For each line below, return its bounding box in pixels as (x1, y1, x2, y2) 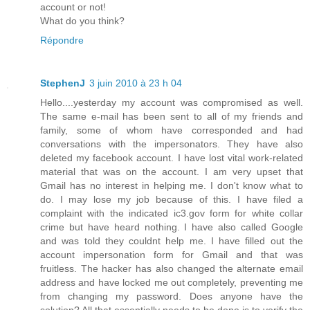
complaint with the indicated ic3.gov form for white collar (40, 207, 303, 219)
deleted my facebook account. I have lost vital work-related (40, 152, 303, 163)
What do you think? (40, 15, 125, 26)
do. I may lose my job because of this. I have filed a (40, 193, 303, 205)
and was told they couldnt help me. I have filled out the (40, 235, 303, 246)
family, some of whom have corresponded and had (40, 124, 303, 136)
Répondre (40, 34, 84, 46)
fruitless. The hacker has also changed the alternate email (40, 262, 303, 274)
